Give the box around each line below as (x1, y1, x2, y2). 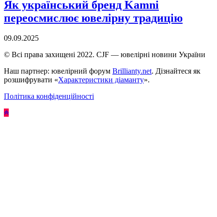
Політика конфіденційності (4, 92, 94, 101)
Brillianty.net (112, 67, 152, 76)
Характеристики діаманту (58, 76, 144, 84)
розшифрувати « (4, 76, 58, 84)
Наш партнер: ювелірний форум (4, 67, 112, 76)
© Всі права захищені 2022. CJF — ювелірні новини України (4, 50, 205, 59)
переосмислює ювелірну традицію (4, 11, 183, 24)
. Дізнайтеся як (152, 67, 201, 76)
